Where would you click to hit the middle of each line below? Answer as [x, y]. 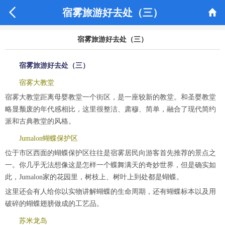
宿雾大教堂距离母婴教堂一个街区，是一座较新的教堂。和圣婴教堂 [110, 97]
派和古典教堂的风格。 [40, 121]
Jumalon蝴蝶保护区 [48, 138]
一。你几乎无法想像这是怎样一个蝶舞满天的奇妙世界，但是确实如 [110, 165]
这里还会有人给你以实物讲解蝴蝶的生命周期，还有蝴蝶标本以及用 [110, 192]
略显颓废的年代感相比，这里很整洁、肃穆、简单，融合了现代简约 [110, 109]
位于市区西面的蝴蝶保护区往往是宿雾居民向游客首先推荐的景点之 [110, 153]
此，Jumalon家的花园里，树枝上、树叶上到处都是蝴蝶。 [94, 177]
